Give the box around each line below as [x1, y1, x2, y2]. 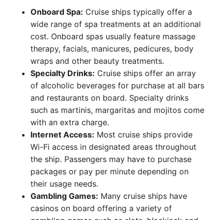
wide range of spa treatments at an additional [30, 19, 201, 29]
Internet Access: [30, 130, 94, 139]
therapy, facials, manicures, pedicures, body [30, 44, 193, 54]
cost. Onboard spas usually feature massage [30, 31, 195, 41]
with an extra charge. [30, 117, 109, 127]
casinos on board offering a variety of [30, 203, 172, 213]
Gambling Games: [30, 191, 98, 201]
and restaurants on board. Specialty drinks [30, 93, 189, 103]
